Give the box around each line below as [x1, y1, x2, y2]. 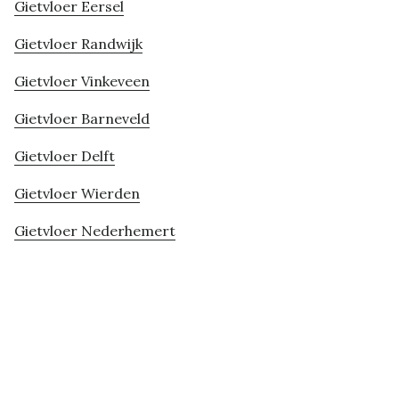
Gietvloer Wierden [14, 184, 140, 203]
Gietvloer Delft [14, 147, 115, 166]
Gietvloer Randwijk [14, 35, 142, 53]
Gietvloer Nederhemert [14, 222, 175, 240]
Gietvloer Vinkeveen [14, 72, 150, 91]
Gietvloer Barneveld [14, 110, 150, 128]
